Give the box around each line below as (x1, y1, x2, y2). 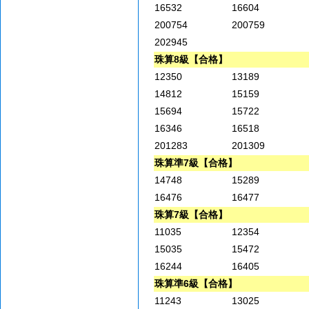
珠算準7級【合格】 (154, 157, 237, 169)
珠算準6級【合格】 (154, 278, 237, 290)
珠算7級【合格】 (154, 209, 228, 221)
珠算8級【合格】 (154, 54, 228, 66)
